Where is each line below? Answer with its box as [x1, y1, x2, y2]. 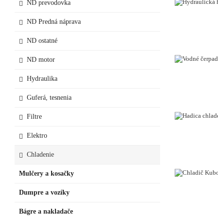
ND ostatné [27, 36, 57, 44]
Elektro [27, 131, 47, 139]
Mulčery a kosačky [19, 169, 74, 177]
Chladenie [27, 150, 54, 158]
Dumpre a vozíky [19, 188, 70, 196]
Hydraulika [27, 74, 57, 82]
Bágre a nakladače [19, 207, 73, 215]
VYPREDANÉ [179, 182, 217, 190]
